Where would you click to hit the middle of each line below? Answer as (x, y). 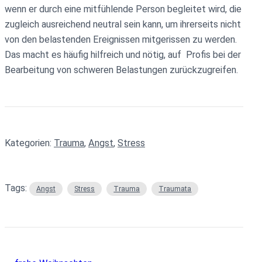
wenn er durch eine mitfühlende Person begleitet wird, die (123, 9)
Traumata (175, 189)
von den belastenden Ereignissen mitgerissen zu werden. (121, 40)
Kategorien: (29, 143)
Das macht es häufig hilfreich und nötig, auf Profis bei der (123, 55)
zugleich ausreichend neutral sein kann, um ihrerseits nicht (123, 25)
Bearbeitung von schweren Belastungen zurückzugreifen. (121, 70)
